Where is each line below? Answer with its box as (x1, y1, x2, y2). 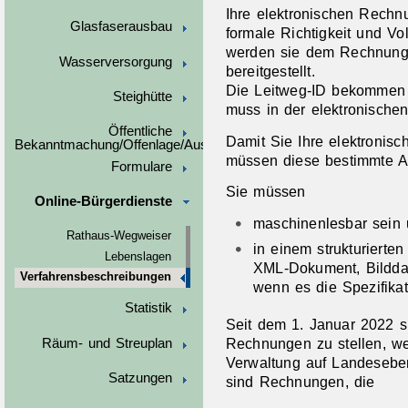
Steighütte (112, 88, 172, 104)
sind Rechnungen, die (225, 373, 375, 391)
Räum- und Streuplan (42, 335, 172, 351)
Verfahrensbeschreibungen (19, 270, 171, 284)
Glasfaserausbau (69, 19, 172, 35)
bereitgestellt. (225, 62, 315, 79)
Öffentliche (107, 124, 172, 139)
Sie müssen (225, 183, 306, 200)
